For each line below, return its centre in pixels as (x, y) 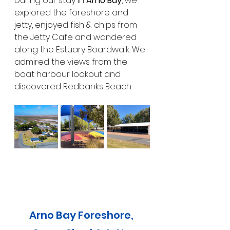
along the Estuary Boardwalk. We (81, 49)
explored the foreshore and (72, 12)
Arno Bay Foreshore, (82, 215)
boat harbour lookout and (69, 74)
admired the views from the (72, 62)
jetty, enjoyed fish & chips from (77, 25)
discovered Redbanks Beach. (74, 86)
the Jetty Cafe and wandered (76, 37)
